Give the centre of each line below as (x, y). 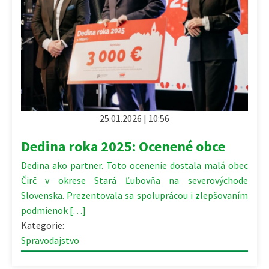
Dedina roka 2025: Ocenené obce (123, 147)
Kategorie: (44, 225)
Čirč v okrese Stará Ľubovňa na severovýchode (134, 180)
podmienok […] (53, 210)
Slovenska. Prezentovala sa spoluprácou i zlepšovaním (134, 195)
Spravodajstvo (50, 240)
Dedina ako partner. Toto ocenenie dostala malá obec (134, 165)
